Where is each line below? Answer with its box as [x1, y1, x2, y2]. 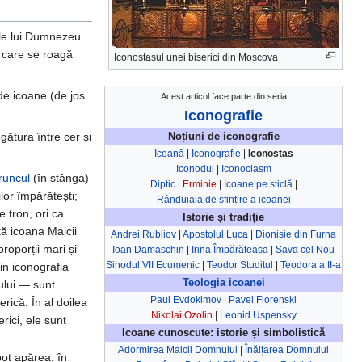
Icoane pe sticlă [223, 178, 293, 190]
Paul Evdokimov [150, 293, 221, 305]
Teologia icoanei [182, 276, 265, 288]
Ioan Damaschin [112, 243, 184, 255]
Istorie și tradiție [183, 211, 264, 223]
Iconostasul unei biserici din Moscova [114, 52, 278, 64]
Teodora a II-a [280, 259, 341, 271]
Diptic [149, 178, 175, 190]
